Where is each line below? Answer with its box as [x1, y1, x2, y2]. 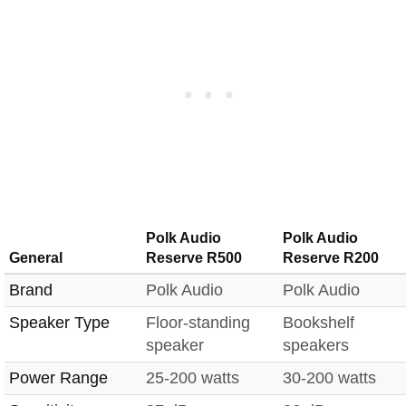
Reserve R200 [283, 250, 379, 266]
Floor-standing [146, 314, 250, 333]
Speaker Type [9, 314, 110, 333]
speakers [283, 336, 349, 355]
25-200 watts [146, 369, 239, 388]
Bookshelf [283, 314, 354, 333]
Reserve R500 [146, 250, 242, 266]
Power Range [9, 369, 108, 388]
